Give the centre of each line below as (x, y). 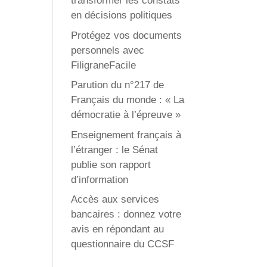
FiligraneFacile (104, 65)
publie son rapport (111, 164)
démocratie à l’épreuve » (126, 115)
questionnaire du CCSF (123, 244)
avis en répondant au (118, 229)
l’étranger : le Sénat (115, 150)
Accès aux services (115, 199)
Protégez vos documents (127, 35)
